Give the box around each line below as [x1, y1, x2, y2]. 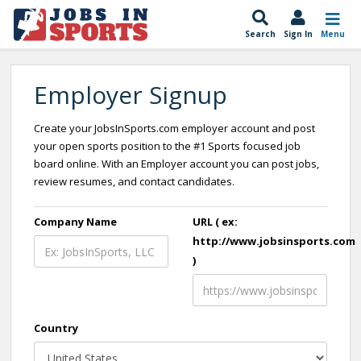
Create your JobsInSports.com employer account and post [34, 121, 315, 135]
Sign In [284, 28, 313, 39]
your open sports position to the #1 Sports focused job [34, 139, 301, 153]
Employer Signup [34, 78, 227, 111]
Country [34, 321, 78, 335]
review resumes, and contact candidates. [34, 174, 234, 189]
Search [245, 28, 276, 39]
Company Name [34, 214, 117, 229]
